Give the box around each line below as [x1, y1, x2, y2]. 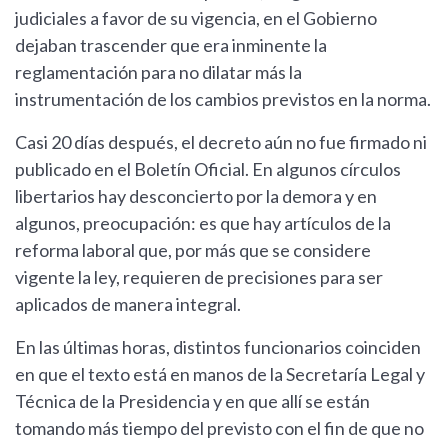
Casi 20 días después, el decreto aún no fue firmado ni [15, 131, 427, 154]
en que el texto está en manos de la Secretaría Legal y [15, 363, 425, 386]
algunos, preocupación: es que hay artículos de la [15, 212, 391, 235]
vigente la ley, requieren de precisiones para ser [15, 266, 383, 289]
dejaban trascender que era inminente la [15, 34, 327, 57]
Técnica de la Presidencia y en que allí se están [15, 390, 370, 413]
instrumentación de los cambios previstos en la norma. [15, 88, 431, 111]
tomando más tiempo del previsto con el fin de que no [15, 417, 424, 440]
